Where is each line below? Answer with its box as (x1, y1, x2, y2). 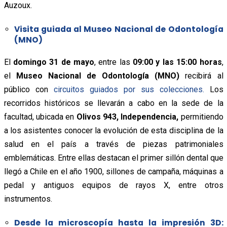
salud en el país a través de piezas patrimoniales (4, 139, 223, 149)
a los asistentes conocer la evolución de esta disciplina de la (4, 125, 223, 135)
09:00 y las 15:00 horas (133, 57, 222, 67)
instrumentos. (4, 194, 52, 204)
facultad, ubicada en (4, 111, 77, 122)
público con (4, 84, 54, 94)
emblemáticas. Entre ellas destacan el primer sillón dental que (4, 153, 223, 163)
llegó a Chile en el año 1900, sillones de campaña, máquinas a (4, 166, 223, 176)
